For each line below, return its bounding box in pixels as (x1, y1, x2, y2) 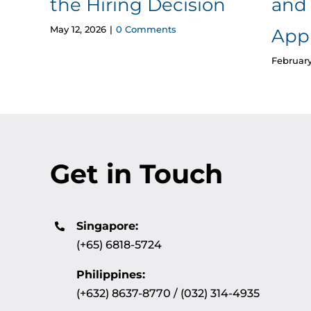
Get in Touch (49, 158, 223, 191)
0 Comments (115, 24, 176, 35)
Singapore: (76, 219, 139, 233)
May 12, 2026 (49, 24, 106, 35)
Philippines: (76, 268, 146, 282)
